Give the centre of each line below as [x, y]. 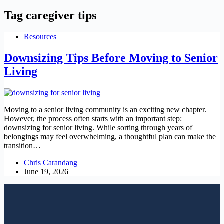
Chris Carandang [51, 162]
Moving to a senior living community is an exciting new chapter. [105, 109]
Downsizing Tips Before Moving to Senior [111, 58]
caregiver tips [60, 15]
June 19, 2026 [46, 171]
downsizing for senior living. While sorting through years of [98, 127]
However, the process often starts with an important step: [93, 118]
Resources [40, 36]
